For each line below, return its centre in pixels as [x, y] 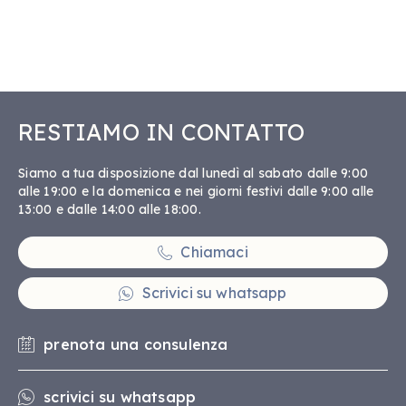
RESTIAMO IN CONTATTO [162, 132]
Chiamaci [214, 252]
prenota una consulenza [136, 344]
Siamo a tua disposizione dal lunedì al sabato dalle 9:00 [193, 173]
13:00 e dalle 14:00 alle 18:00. [110, 209]
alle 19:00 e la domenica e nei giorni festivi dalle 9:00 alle [196, 191]
